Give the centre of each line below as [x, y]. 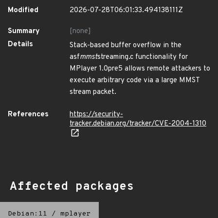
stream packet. [93, 92]
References [28, 115]
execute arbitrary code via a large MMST [135, 81]
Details [20, 45]
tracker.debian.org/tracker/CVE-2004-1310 [138, 124]
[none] [80, 31]
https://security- [96, 115]
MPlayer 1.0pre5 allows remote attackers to [140, 69]
